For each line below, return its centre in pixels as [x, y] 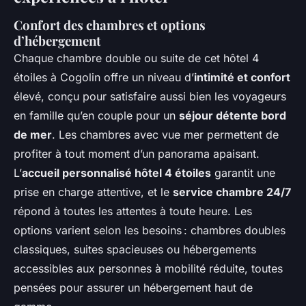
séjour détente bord [233, 116]
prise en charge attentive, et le [93, 192]
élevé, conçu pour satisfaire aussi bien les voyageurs [150, 97]
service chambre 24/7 [232, 192]
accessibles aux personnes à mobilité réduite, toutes [148, 269]
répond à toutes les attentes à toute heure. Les [133, 211]
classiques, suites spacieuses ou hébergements [135, 250]
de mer [33, 135]
